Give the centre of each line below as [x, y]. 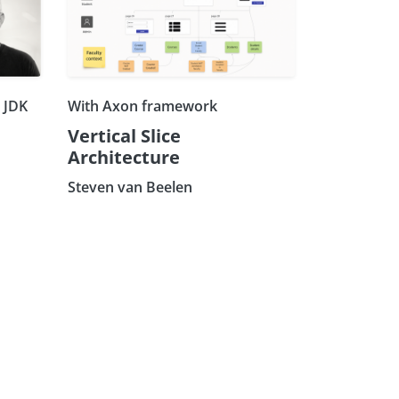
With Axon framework [142, 106]
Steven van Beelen [130, 187]
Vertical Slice [124, 135]
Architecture [124, 157]
